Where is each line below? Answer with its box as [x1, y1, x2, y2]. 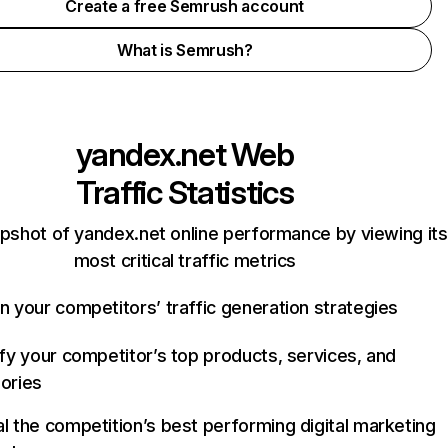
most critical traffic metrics [73, 250, 297, 271]
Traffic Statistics [75, 173, 294, 212]
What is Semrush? [116, 40, 253, 60]
